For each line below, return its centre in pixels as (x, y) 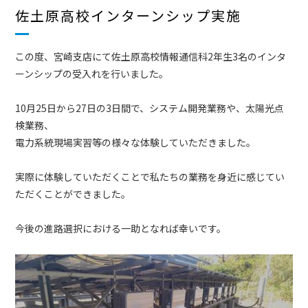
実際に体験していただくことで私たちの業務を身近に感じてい (150, 177)
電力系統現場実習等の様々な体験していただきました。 (136, 143)
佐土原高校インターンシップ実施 (129, 16)
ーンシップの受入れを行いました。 (92, 74)
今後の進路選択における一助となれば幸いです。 (121, 229)
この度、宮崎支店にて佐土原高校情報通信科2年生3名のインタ (151, 57)
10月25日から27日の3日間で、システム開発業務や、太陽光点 (150, 108)
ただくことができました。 (73, 194)
